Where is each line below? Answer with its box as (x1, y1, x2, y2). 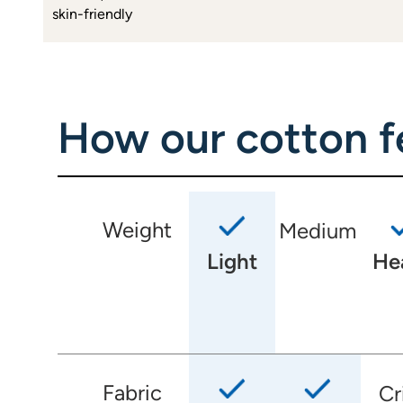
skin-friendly (52, 5, 132, 23)
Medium (279, 218, 357, 245)
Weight (103, 217, 172, 244)
